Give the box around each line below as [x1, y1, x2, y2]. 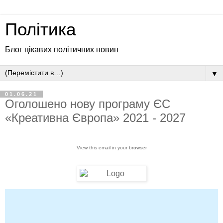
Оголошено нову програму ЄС [5, 97, 170, 111]
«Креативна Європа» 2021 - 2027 [5, 111, 186, 124]
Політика [5, 20, 76, 39]
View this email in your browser [76, 144, 147, 150]
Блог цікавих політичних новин [5, 45, 118, 54]
